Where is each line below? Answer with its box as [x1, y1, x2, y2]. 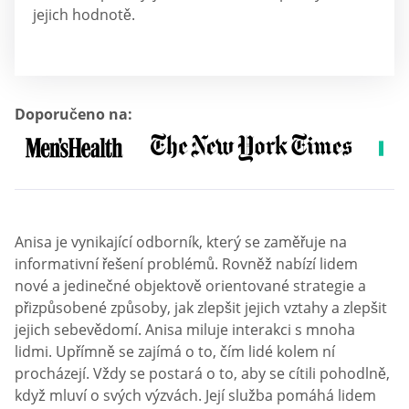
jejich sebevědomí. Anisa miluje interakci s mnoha [15, 320, 355, 340]
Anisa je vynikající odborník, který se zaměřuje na [15, 232, 347, 252]
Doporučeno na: [15, 104, 132, 124]
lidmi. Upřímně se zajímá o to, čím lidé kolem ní [15, 341, 335, 362]
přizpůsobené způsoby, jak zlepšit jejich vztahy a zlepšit [15, 298, 387, 318]
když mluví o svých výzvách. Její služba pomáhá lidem [15, 385, 376, 405]
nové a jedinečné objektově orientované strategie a [15, 276, 366, 296]
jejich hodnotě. [33, 5, 135, 25]
